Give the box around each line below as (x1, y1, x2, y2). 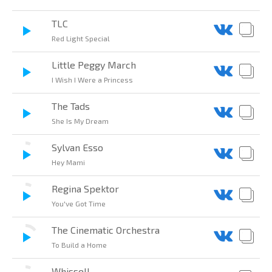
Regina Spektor (52, 183, 119, 195)
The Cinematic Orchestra (52, 224, 160, 236)
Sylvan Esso (52, 141, 103, 154)
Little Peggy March (52, 59, 136, 71)
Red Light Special (52, 34, 110, 43)
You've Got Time (52, 199, 106, 208)
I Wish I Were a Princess (52, 75, 133, 84)
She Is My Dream (52, 117, 109, 126)
